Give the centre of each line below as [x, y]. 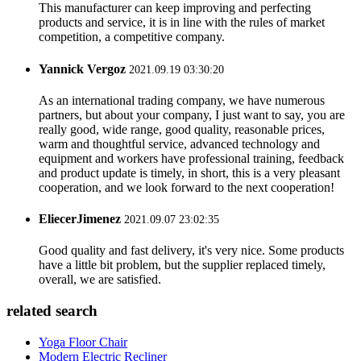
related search [52, 311]
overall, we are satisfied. [100, 280]
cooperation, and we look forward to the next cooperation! [187, 187]
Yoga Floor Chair [83, 342]
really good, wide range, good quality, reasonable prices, [182, 129]
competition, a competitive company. [132, 37]
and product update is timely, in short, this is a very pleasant [189, 172]
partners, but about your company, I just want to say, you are [192, 114]
